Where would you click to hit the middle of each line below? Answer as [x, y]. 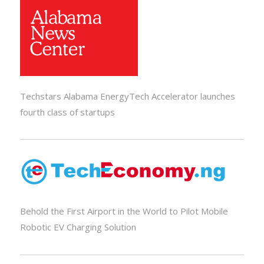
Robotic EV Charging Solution [78, 227]
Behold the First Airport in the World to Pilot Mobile [124, 211]
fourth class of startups [67, 112]
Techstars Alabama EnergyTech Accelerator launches [127, 96]
